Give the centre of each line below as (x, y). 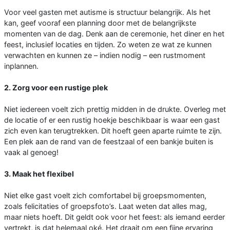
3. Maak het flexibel (39, 174)
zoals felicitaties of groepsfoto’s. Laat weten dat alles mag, (106, 206)
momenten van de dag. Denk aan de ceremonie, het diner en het (114, 33)
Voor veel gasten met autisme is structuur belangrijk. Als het (107, 12)
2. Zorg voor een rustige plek (56, 87)
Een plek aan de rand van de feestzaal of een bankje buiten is (109, 141)
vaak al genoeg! (31, 152)
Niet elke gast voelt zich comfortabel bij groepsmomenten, (105, 195)
